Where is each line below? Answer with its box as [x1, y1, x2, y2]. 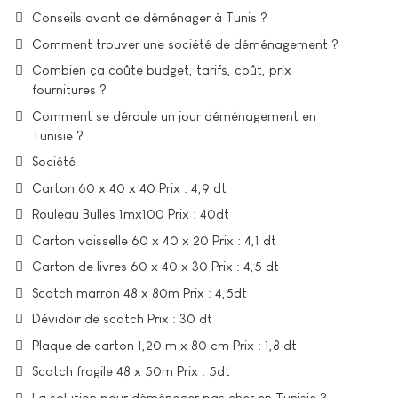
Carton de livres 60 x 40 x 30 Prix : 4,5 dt [32, 259, 279, 274]
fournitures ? [32, 82, 107, 97]
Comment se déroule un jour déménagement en [32, 107, 316, 123]
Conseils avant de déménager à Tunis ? [32, 10, 267, 25]
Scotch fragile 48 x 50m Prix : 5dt [32, 363, 230, 378]
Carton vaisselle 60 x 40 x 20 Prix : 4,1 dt [32, 232, 276, 248]
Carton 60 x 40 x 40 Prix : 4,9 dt [32, 179, 227, 195]
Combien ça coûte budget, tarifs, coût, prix [32, 62, 291, 77]
